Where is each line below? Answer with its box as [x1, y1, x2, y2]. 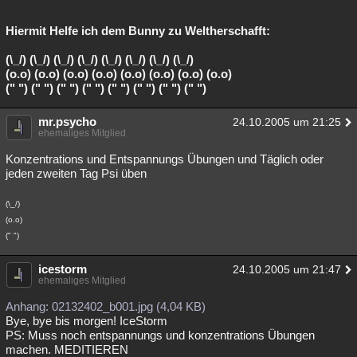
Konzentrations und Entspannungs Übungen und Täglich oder [6, 152, 324, 166]
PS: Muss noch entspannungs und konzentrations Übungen [6, 328, 315, 342]
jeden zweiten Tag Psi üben [6, 167, 147, 180]
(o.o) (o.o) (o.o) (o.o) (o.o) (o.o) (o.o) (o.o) [6, 67, 232, 80]
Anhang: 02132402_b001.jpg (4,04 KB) [6, 300, 206, 313]
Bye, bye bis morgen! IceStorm [6, 314, 167, 328]
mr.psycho [38, 115, 96, 128]
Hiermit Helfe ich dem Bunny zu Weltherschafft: [6, 24, 270, 37]
